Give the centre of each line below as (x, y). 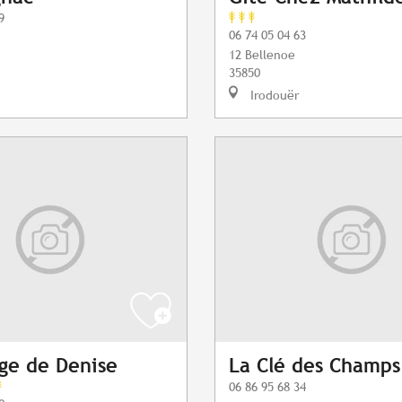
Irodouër (273, 95)
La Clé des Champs (315, 366)
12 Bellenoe (262, 55)
